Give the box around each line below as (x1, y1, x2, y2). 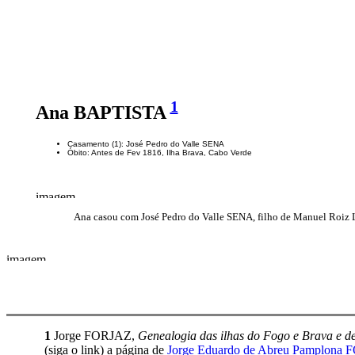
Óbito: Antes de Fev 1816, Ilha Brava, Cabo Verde (67, 147, 252, 157)
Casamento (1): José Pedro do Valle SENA (67, 139, 224, 148)
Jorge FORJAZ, (51, 328, 138, 342)
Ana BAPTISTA (35, 102, 170, 123)
